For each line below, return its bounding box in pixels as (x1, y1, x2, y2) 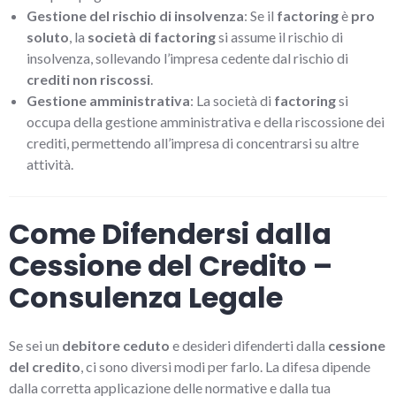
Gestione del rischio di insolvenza (27, 6, 244, 24)
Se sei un (9, 336, 62, 354)
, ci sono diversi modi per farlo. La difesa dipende (80, 357, 370, 375)
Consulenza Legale (9, 277, 283, 317)
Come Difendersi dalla (9, 213, 331, 254)
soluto (27, 27, 69, 45)
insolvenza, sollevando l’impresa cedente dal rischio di (27, 49, 348, 66)
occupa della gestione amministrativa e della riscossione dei (27, 112, 385, 130)
